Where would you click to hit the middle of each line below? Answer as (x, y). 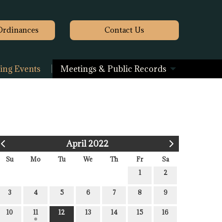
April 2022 (87, 144)
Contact (119, 30)
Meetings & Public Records (113, 69)
